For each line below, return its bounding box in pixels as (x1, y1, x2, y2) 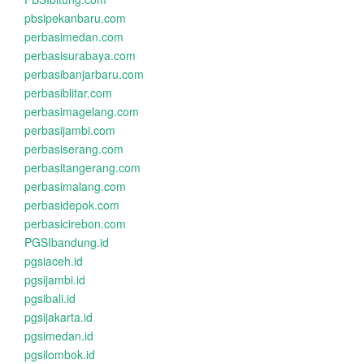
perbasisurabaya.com (24, 47, 136, 63)
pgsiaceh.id (24, 253, 83, 269)
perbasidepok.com (24, 197, 119, 213)
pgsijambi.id (24, 271, 85, 288)
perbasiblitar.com (24, 84, 112, 101)
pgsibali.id (24, 290, 76, 306)
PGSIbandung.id (24, 234, 109, 250)
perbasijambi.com (24, 122, 115, 138)
